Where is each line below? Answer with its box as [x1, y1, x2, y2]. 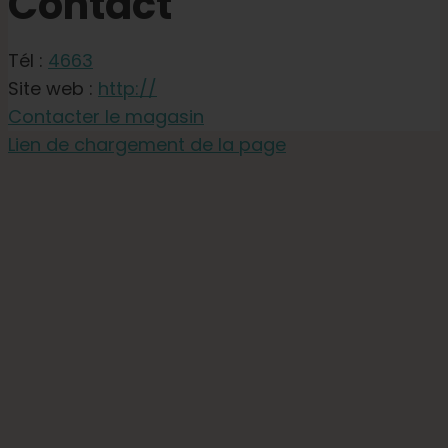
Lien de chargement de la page [8, 132, 286, 158]
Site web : [8, 76, 98, 102]
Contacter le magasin [8, 104, 204, 130]
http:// [98, 76, 157, 102]
